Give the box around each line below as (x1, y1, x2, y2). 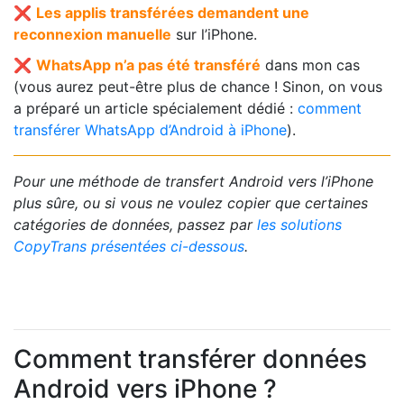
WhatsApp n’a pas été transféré (36, 55, 261, 74)
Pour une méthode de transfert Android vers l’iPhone (14, 171, 373, 190)
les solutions (257, 215, 342, 234)
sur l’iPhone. (171, 24, 257, 43)
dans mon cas (261, 55, 360, 74)
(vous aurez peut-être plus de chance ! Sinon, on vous (14, 77, 382, 96)
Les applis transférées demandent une (36, 3, 309, 22)
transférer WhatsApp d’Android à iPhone (14, 120, 287, 139)
